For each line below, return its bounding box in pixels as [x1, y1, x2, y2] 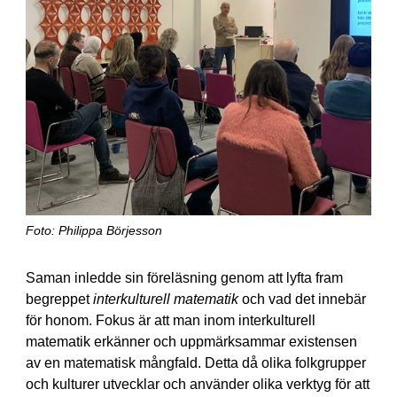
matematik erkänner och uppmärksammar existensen [25, 334, 357, 350]
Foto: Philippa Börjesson [25, 223, 162, 238]
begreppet [25, 292, 93, 307]
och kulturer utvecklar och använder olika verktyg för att [25, 377, 370, 393]
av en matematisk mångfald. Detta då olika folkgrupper [25, 355, 366, 371]
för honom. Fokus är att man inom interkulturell [25, 313, 315, 329]
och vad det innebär [237, 292, 366, 307]
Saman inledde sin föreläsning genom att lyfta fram [25, 270, 343, 286]
